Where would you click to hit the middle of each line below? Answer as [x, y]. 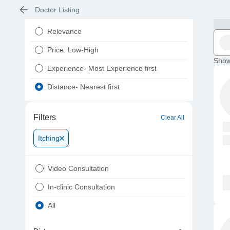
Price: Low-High [73, 50]
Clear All [172, 118]
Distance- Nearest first [83, 87]
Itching [49, 138]
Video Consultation [78, 169]
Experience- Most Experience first [102, 69]
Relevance [64, 32]
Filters [45, 118]
